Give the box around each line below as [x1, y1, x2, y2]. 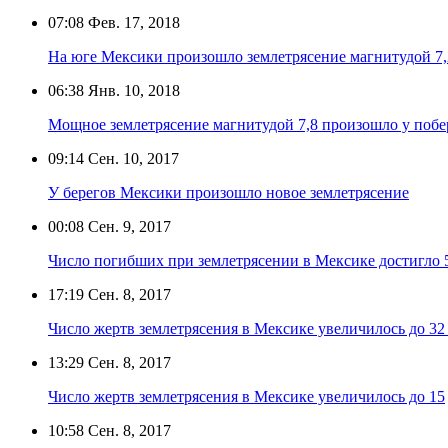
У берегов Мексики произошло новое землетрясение [48, 183, 409, 201]
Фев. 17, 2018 [84, 13, 180, 31]
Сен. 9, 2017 [84, 217, 171, 235]
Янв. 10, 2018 [84, 81, 180, 99]
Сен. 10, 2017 [84, 149, 179, 167]
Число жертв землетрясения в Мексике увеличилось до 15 [48, 387, 445, 405]
